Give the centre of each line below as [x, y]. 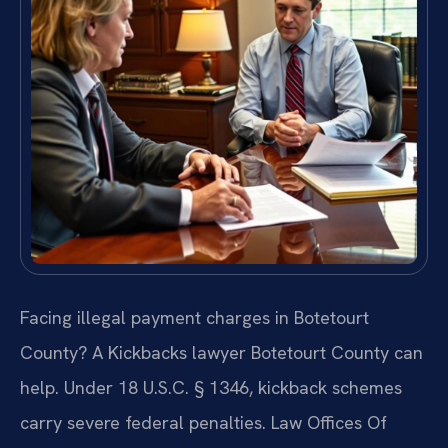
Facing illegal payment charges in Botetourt [194, 318]
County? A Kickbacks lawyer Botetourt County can [221, 353]
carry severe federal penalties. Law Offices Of [203, 423]
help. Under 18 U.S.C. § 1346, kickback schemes [211, 388]
